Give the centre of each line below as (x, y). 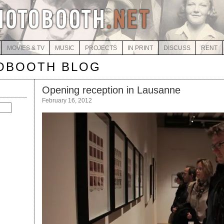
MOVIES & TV (25, 48)
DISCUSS (177, 48)
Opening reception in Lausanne (111, 90)
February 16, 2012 (67, 100)
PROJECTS (101, 48)
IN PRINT (140, 48)
